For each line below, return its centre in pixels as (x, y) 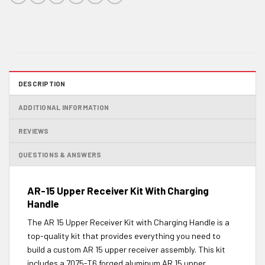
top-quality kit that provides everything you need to (124, 235)
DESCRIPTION (42, 84)
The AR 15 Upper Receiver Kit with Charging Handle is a (128, 222)
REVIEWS (34, 131)
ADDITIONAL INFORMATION (64, 107)
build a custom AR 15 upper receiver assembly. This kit (126, 249)
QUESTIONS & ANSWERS (60, 155)
